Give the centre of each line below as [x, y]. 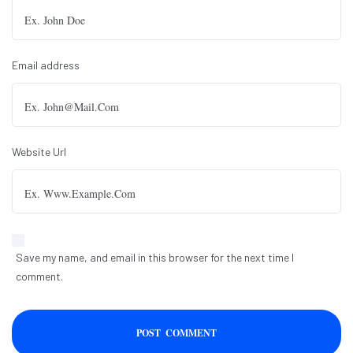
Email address [46, 65]
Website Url [39, 152]
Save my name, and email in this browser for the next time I [155, 258]
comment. [39, 277]
